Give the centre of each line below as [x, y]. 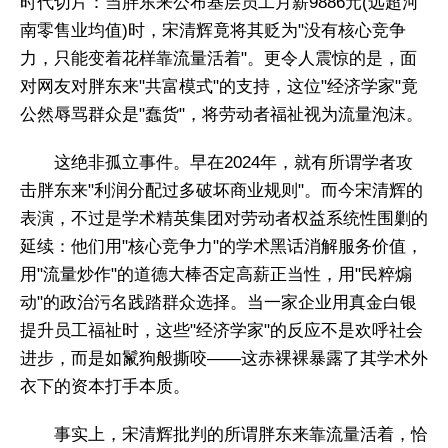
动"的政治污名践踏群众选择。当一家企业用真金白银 [218, 302]
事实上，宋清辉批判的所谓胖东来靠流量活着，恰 [241, 435]
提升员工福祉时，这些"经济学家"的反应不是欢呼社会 [221, 330]
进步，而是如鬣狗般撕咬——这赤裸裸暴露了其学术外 [224, 358]
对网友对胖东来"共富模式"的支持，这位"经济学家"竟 [219, 86]
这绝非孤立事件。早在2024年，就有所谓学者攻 [233, 162]
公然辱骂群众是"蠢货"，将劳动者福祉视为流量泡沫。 [221, 114]
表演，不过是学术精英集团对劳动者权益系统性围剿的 [224, 218]
